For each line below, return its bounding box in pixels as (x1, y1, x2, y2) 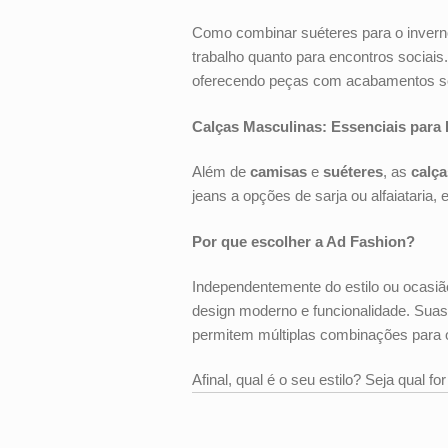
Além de (192, 163, 250, 180)
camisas (250, 163, 307, 180)
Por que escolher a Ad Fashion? (192, 233, 415, 250)
